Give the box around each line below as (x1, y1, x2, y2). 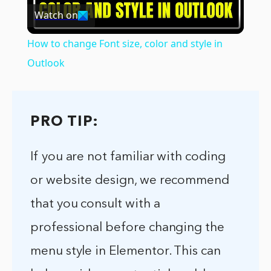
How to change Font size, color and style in (27, 36, 223, 50)
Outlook (27, 56, 65, 70)
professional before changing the (30, 221, 224, 234)
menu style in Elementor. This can (30, 244, 221, 258)
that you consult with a (30, 197, 160, 211)
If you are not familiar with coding (30, 150, 226, 163)
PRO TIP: (30, 114, 99, 129)
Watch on (34, 8, 78, 22)
